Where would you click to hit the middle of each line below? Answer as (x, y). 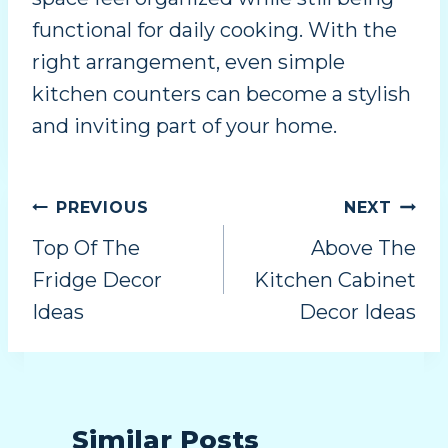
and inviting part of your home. (184, 126)
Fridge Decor (97, 280)
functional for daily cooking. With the (214, 30)
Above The (363, 248)
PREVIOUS (102, 208)
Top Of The (86, 248)
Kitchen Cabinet (335, 280)
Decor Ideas (357, 312)
